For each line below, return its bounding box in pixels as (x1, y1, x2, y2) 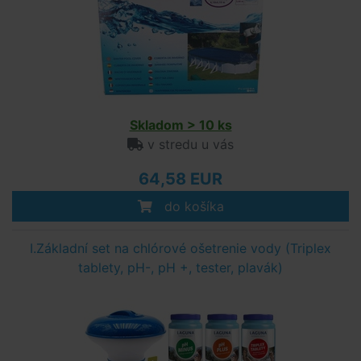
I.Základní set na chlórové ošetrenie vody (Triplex (30, 240, 331, 256)
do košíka (160, 198, 224, 214)
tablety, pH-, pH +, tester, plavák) (78, 259, 283, 276)
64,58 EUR (139, 169, 222, 189)
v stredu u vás (143, 136, 234, 152)
